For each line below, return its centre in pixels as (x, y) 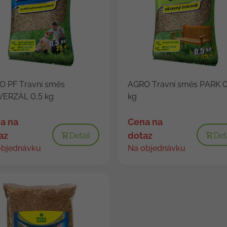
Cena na (145, 122)
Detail (80, 135)
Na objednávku (156, 148)
